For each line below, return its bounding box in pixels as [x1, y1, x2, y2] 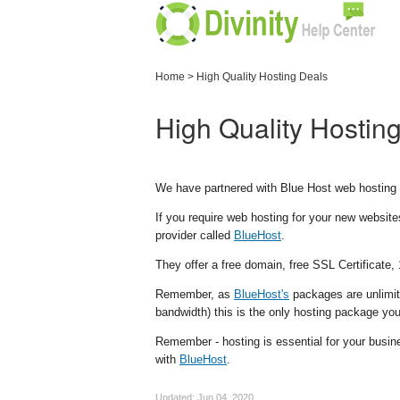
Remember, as [155, 287, 234, 301]
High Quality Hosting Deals [196, 71, 328, 83]
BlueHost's [234, 287, 289, 301]
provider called [155, 229, 234, 242]
